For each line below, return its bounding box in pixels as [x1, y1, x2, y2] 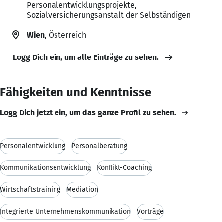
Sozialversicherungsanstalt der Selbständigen [27, 10, 191, 20]
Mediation [66, 185, 98, 194]
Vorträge [137, 207, 164, 216]
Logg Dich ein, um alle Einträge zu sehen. [13, 52, 159, 62]
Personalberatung [71, 141, 127, 150]
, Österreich [45, 30, 86, 40]
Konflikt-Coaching [97, 163, 152, 172]
